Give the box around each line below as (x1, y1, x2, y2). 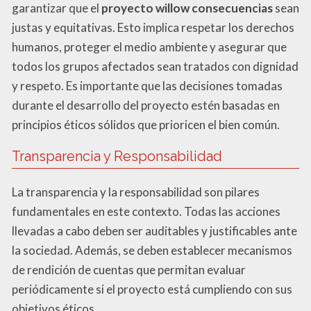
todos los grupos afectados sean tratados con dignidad (12, 59, 299, 74)
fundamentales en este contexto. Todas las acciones (12, 204, 280, 219)
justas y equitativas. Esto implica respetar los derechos (12, 20, 294, 35)
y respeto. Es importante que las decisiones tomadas (12, 78, 283, 94)
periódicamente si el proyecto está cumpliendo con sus (12, 282, 292, 297)
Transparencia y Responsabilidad (12, 148, 222, 165)
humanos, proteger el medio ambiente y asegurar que (12, 40, 287, 55)
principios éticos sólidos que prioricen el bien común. (12, 117, 280, 133)
